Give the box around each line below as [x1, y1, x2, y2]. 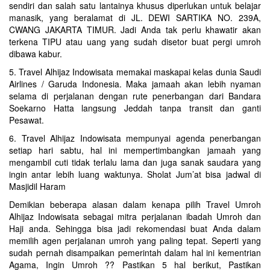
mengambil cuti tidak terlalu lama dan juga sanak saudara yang [9, 156, 261, 168]
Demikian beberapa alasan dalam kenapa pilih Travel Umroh [9, 198, 261, 210]
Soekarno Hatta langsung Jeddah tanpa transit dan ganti [9, 102, 261, 114]
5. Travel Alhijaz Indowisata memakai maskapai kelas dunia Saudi [9, 66, 261, 78]
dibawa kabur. [9, 48, 62, 60]
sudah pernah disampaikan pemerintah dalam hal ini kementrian [9, 246, 261, 259]
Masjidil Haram [9, 180, 66, 192]
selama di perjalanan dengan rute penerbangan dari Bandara [9, 90, 261, 102]
